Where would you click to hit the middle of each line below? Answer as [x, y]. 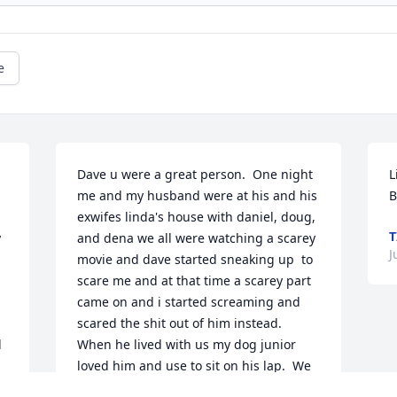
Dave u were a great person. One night [195, 175]
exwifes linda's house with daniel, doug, [197, 217]
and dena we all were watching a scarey [197, 238]
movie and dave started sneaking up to [195, 260]
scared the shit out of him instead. [180, 323]
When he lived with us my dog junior [187, 345]
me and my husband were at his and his [198, 196]
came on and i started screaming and [189, 302]
